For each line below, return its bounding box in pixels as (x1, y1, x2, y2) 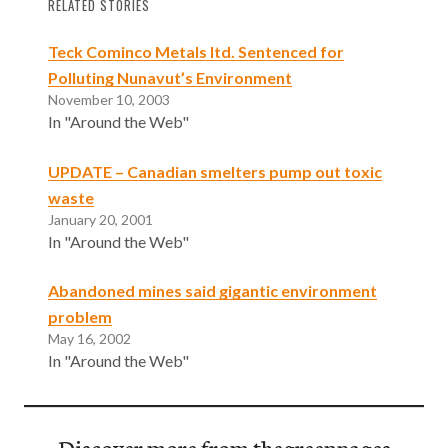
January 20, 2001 (48, 210, 153, 228)
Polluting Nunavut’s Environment (48, 67, 292, 87)
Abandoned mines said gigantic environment (48, 281, 377, 301)
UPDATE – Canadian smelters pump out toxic (48, 161, 382, 181)
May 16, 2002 (48, 330, 131, 348)
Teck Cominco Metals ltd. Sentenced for (48, 41, 344, 61)
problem (48, 307, 112, 327)
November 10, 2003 (48, 90, 170, 108)
